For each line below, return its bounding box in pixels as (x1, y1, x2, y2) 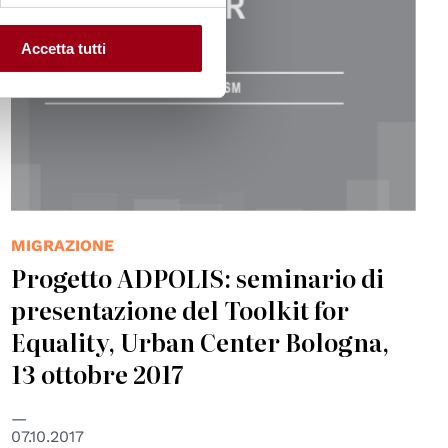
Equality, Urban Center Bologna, (10, 324, 389, 360)
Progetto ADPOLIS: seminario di (10, 260, 384, 296)
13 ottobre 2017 (10, 356, 184, 392)
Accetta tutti (21, 40, 106, 58)
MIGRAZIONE (10, 236, 114, 256)
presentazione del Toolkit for (10, 292, 349, 328)
